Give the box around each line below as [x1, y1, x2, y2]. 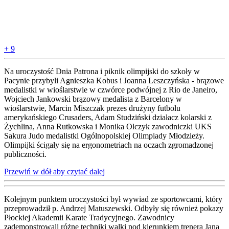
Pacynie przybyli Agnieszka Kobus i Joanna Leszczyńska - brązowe [4, 76, 224, 85]
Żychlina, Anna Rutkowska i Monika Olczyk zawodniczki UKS [4, 122, 212, 131]
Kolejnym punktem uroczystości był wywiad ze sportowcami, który [4, 194, 222, 203]
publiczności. [4, 149, 47, 158]
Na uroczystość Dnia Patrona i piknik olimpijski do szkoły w [4, 66, 200, 76]
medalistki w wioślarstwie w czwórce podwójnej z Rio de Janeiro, [4, 85, 217, 94]
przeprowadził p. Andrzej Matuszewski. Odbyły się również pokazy [4, 203, 223, 213]
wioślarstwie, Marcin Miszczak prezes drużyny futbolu [4, 103, 180, 112]
